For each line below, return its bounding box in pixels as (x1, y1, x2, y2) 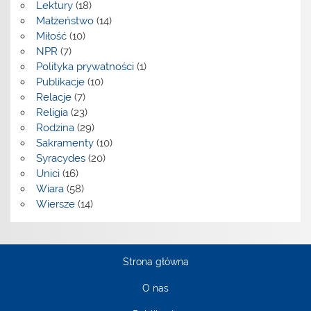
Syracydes (35, 152, 85, 165)
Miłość (35, 30, 67, 43)
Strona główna (122, 256, 189, 268)
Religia (35, 106, 68, 119)
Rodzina (35, 121, 74, 135)
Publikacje (35, 76, 85, 89)
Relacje (35, 91, 72, 104)
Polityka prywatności (35, 60, 134, 74)
